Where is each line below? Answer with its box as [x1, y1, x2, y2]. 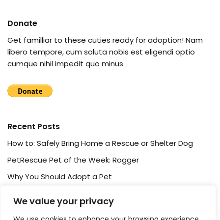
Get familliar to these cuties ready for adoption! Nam [7, 35, 203, 45]
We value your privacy [13, 195, 114, 207]
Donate [7, 18, 37, 29]
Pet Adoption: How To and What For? [7, 188, 141, 198]
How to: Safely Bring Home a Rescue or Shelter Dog [7, 138, 193, 148]
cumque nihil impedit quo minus [7, 58, 123, 69]
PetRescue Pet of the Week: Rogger [7, 155, 139, 165]
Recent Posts [7, 121, 60, 132]
